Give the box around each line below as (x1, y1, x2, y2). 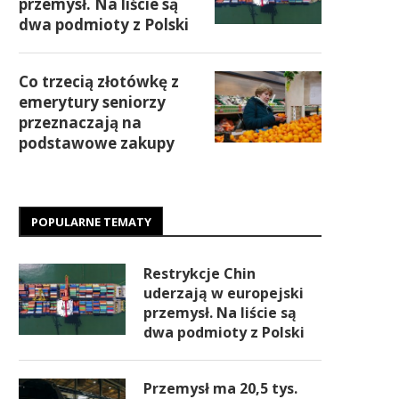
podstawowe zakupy (19, 133, 175, 153)
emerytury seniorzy (19, 92, 166, 112)
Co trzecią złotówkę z (19, 71, 179, 92)
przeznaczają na (19, 112, 142, 133)
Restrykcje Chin (143, 264, 256, 283)
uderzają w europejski (143, 283, 304, 303)
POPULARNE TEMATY (31, 214, 151, 230)
